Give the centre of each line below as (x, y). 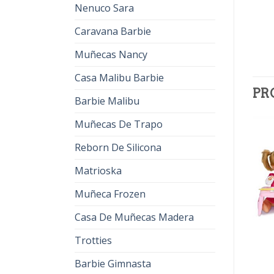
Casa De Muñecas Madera (134, 217)
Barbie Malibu (107, 101)
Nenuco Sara (104, 8)
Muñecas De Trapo (119, 124)
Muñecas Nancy (111, 54)
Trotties (93, 240)
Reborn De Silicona (118, 147)
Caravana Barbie (113, 31)
